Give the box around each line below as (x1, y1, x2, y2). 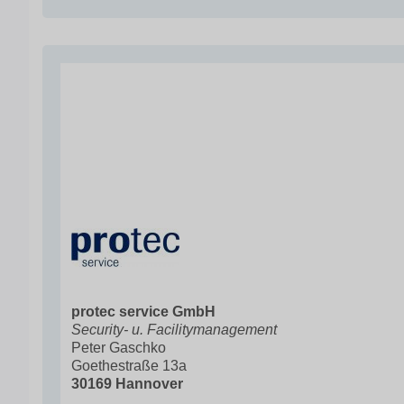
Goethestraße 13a (71, 358, 187, 373)
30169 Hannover (71, 376, 183, 391)
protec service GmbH (71, 304, 216, 319)
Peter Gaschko (71, 340, 166, 355)
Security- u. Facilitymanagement (71, 322, 277, 337)
